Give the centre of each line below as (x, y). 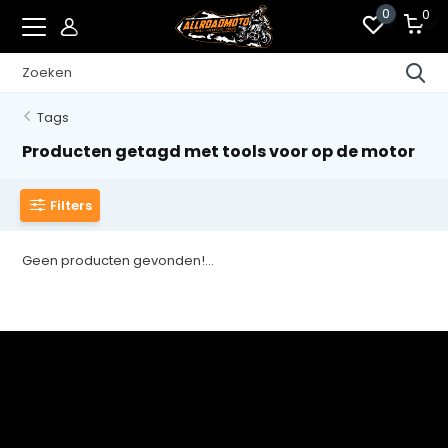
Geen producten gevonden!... (118, 260)
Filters (71, 205)
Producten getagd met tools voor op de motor (219, 151)
